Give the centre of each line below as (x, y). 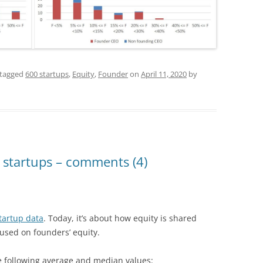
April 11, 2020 (164, 74)
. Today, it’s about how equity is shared (120, 218)
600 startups (47, 74)
